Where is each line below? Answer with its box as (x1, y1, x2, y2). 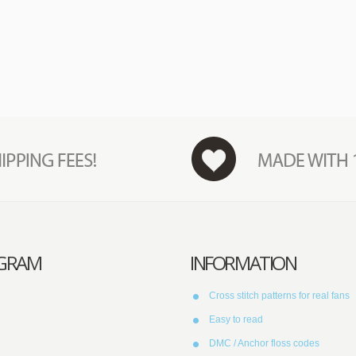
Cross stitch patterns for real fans (209, 290, 350, 301)
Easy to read (209, 314, 263, 325)
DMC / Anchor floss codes (209, 338, 319, 349)
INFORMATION (190, 250, 296, 276)
